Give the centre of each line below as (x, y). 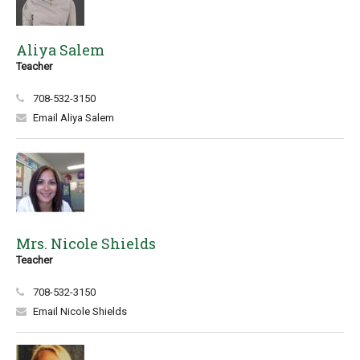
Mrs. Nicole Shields (86, 243)
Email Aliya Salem (74, 118)
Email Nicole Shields (80, 311)
